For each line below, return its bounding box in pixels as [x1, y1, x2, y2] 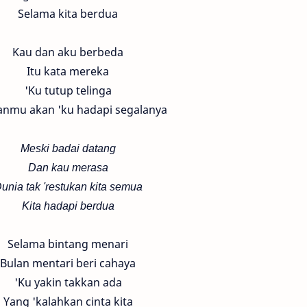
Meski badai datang [20, 140, 116, 156]
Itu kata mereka [27, 64, 109, 79]
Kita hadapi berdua [21, 198, 114, 213]
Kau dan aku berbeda [12, 45, 123, 60]
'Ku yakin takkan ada [14, 275, 122, 290]
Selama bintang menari [8, 236, 128, 251]
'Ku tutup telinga [24, 83, 112, 98]
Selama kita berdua [18, 6, 118, 21]
